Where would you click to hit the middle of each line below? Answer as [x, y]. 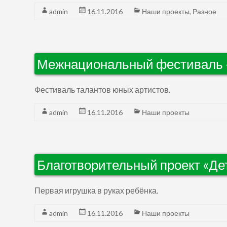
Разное [204, 11]
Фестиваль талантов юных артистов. [102, 89]
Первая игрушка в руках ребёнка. [96, 190]
